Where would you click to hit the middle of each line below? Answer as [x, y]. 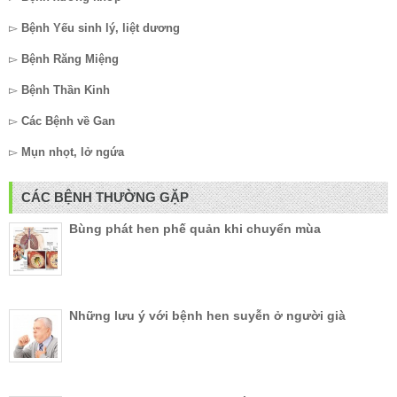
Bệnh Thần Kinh [66, 90]
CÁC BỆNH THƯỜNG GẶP [105, 198]
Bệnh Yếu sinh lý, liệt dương [101, 28]
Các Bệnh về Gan [68, 121]
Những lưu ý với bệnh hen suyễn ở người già [207, 316]
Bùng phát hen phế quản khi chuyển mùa [195, 229]
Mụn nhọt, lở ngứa [73, 152]
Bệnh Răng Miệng [70, 59]
